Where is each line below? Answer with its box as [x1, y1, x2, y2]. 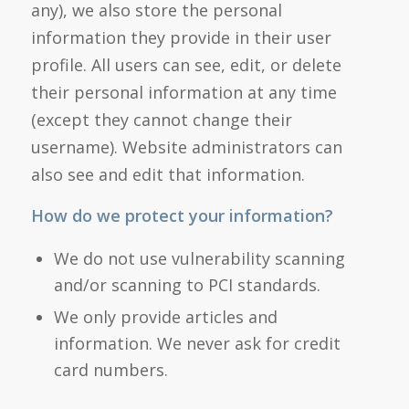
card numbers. [53, 359, 168, 382]
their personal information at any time [30, 80, 337, 103]
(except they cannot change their [30, 108, 292, 131]
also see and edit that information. [30, 163, 305, 185]
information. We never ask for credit [53, 332, 341, 355]
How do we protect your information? [30, 204, 333, 227]
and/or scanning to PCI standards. [53, 274, 320, 297]
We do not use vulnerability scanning [53, 247, 345, 270]
